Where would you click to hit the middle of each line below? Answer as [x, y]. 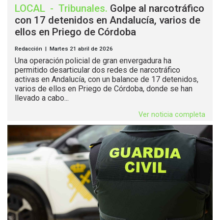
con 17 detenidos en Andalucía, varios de [108, 20]
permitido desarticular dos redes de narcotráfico [97, 70]
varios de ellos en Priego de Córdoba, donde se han [104, 89]
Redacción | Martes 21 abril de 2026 [64, 49]
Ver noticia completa [172, 115]
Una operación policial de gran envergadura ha [93, 61]
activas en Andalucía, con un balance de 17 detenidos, [107, 80]
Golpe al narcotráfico [157, 9]
